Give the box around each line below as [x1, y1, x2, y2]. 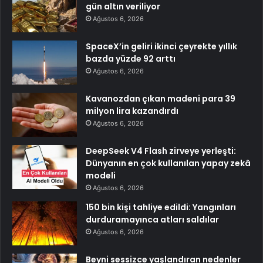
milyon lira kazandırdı [86, 104, 178, 117]
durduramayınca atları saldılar [86, 213, 219, 225]
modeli [86, 169, 116, 181]
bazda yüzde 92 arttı [86, 52, 176, 65]
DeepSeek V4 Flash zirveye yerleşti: [86, 144, 236, 157]
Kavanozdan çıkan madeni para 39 [86, 92, 235, 104]
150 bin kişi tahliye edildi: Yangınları [86, 201, 236, 213]
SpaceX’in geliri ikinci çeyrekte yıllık [86, 40, 237, 52]
